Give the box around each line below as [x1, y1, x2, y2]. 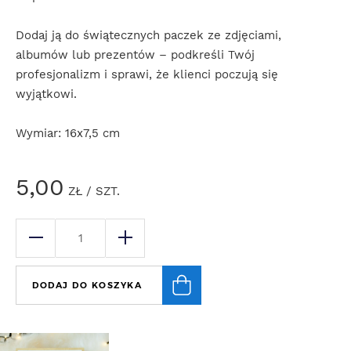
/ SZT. [82, 184, 120, 198]
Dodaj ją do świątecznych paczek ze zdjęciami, [16, 28, 281, 42]
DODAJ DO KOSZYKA [32, 280, 142, 291]
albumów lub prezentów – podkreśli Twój [16, 48, 255, 62]
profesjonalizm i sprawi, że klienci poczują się [16, 67, 278, 81]
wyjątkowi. [16, 87, 77, 101]
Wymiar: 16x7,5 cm [16, 126, 120, 140]
